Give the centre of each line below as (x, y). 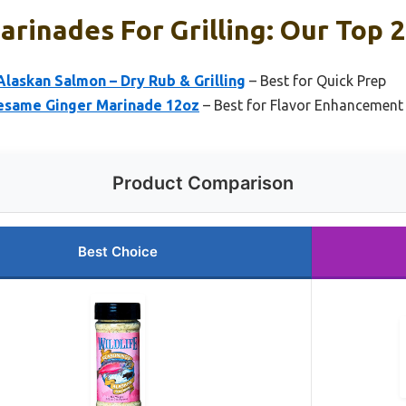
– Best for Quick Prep (316, 81)
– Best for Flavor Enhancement (301, 106)
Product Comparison (203, 184)
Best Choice (118, 252)
